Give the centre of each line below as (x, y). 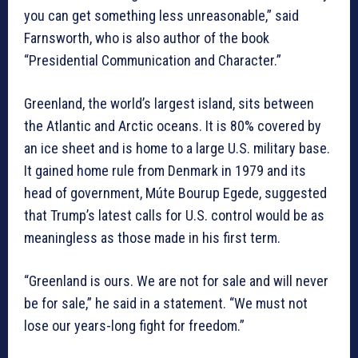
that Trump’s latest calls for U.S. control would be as (174, 216)
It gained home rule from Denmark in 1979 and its (165, 171)
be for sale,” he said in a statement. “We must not (166, 304)
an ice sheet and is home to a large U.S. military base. (177, 149)
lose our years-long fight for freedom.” (134, 326)
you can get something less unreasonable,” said (161, 16)
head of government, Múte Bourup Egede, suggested (175, 193)
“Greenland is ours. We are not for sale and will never (176, 281)
